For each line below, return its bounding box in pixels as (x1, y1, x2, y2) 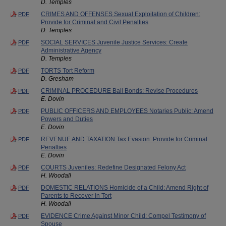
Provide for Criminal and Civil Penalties (41, 18, 148, 26)
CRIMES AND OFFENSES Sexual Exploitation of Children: (41, 10, 200, 18)
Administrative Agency (41, 46, 101, 54)
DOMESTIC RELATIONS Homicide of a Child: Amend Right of (41, 184, 208, 191)
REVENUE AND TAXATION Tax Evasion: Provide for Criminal (41, 135, 207, 143)
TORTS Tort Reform (41, 67, 94, 74)
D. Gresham (41, 75, 74, 82)
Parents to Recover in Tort (41, 192, 111, 199)
